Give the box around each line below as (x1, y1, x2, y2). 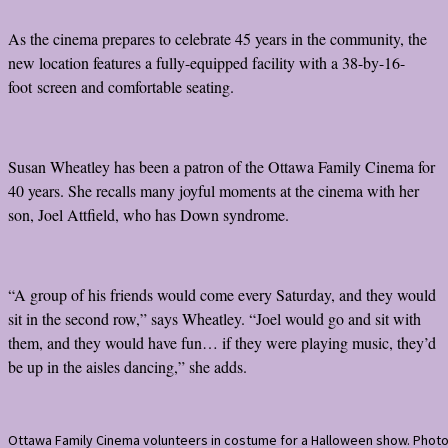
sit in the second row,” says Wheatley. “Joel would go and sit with (8, 307, 421, 329)
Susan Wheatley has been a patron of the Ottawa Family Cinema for (8, 155, 435, 177)
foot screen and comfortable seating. (8, 75, 234, 97)
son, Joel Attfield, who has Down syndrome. (8, 203, 289, 225)
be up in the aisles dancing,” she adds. (8, 355, 247, 377)
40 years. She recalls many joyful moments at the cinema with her (8, 179, 419, 201)
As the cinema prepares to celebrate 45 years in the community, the (8, 27, 427, 49)
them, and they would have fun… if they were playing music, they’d (8, 331, 436, 353)
